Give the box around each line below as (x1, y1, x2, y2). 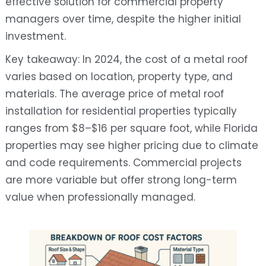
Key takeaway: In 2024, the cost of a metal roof (5, 52, 248, 67)
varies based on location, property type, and (5, 69, 233, 84)
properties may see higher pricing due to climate (5, 138, 258, 153)
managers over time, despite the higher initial (5, 12, 241, 27)
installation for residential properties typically (5, 104, 237, 119)
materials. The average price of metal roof (5, 87, 224, 102)
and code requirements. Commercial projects (5, 156, 242, 170)
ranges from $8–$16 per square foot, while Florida (5, 121, 258, 136)
